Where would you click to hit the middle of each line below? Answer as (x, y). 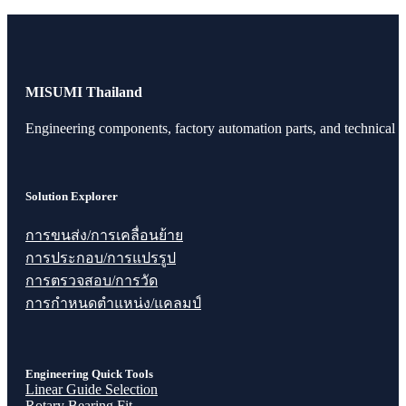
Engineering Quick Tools (89, 374)
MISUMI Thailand (84, 92)
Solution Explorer (72, 196)
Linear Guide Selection (92, 390)
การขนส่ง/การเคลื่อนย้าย (104, 235)
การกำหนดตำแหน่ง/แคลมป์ (113, 303)
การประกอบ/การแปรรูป (101, 257)
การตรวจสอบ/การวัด (92, 280)
